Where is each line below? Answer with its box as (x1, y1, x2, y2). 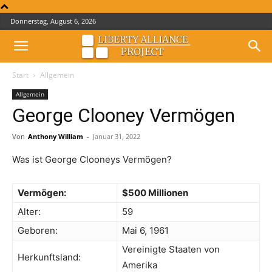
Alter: (18, 206, 41, 217)
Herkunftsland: (18, 251, 81, 263)
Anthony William (28, 132, 83, 141)
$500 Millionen (122, 187, 188, 199)
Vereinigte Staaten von (122, 243, 220, 255)
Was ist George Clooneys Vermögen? (12, 154, 172, 165)
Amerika (122, 259, 157, 271)
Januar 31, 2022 (93, 132, 140, 141)
